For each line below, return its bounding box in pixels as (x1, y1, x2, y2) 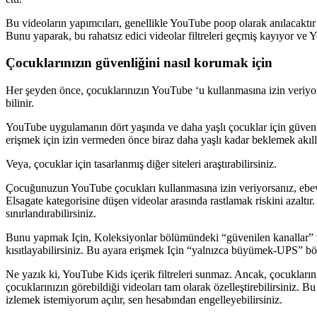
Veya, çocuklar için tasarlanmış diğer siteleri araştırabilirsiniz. (6, 158, 277, 171)
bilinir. (6, 97, 34, 110)
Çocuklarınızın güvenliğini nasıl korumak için (6, 55, 272, 71)
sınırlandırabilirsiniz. (6, 207, 96, 220)
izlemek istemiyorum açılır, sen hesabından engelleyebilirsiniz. (6, 294, 282, 306)
